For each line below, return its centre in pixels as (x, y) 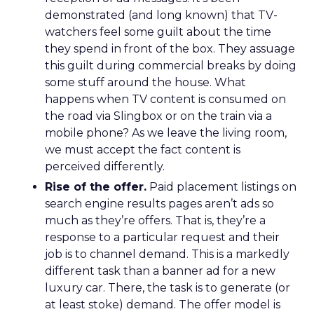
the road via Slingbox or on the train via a (158, 116)
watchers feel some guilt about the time (158, 32)
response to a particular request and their (162, 237)
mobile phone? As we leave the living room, (166, 133)
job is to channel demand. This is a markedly (167, 254)
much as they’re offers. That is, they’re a (155, 220)
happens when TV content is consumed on (165, 99)
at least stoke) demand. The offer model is (163, 305)
